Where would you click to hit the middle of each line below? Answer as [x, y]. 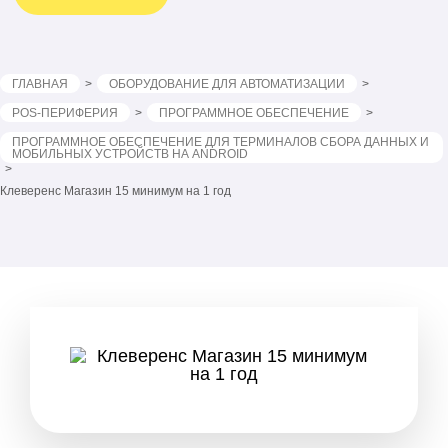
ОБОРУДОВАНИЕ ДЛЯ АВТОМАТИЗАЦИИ [227, 84]
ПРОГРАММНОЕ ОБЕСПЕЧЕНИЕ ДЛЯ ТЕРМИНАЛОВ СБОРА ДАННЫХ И [220, 142]
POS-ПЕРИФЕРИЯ [65, 113]
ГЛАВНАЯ [40, 84]
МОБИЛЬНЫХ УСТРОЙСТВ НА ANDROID [130, 154]
